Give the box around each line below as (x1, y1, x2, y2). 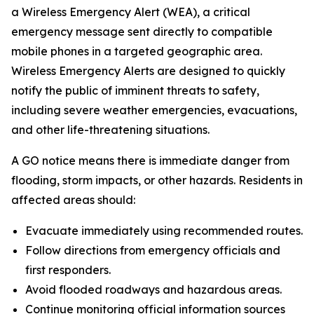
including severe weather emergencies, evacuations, (11, 103, 297, 117)
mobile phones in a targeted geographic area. (11, 44, 262, 58)
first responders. (25, 263, 111, 277)
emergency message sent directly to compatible (11, 25, 273, 39)
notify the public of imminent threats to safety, (11, 83, 259, 97)
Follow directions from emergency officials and (25, 243, 280, 257)
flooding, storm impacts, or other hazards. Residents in (11, 173, 303, 187)
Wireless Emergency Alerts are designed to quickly (11, 64, 285, 78)
